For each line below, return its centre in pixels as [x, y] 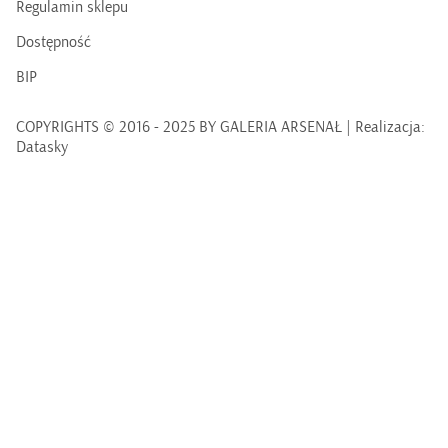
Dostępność [53, 42]
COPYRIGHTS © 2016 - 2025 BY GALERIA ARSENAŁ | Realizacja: [220, 127]
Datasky [42, 147]
